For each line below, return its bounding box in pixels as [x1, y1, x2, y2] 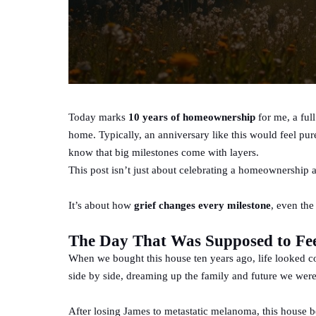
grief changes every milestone [134, 199, 271, 211]
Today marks [68, 111, 128, 123]
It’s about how [68, 199, 134, 211]
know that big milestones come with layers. [68, 146, 259, 158]
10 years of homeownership [128, 111, 255, 123]
